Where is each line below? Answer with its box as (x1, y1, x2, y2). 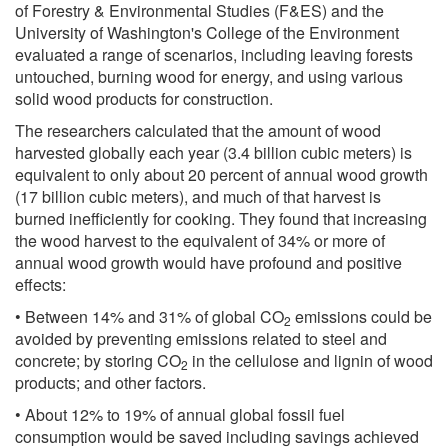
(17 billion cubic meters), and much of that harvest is (15, 184, 381, 208)
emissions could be (291, 304, 432, 328)
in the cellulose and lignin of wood (188, 348, 433, 372)
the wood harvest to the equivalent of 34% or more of (15, 228, 385, 252)
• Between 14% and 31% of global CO (15, 304, 284, 328)
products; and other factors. (15, 370, 206, 394)
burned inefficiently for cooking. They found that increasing (15, 206, 427, 230)
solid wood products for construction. (15, 86, 273, 110)
